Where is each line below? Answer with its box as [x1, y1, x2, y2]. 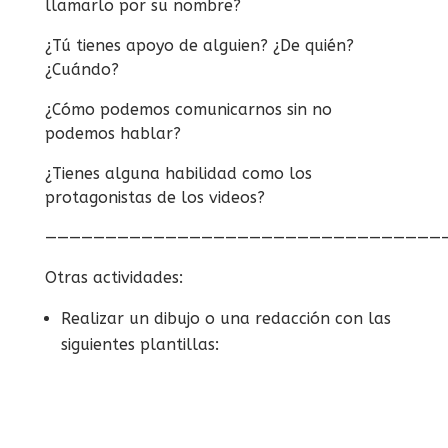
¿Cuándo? [44, 59, 124, 79]
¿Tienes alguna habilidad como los [44, 163, 312, 183]
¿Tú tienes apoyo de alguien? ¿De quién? [44, 35, 354, 55]
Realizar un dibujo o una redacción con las [60, 308, 391, 328]
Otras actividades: [44, 267, 183, 287]
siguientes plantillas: [60, 334, 224, 354]
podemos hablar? [44, 123, 186, 143]
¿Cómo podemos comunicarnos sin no [44, 99, 332, 119]
